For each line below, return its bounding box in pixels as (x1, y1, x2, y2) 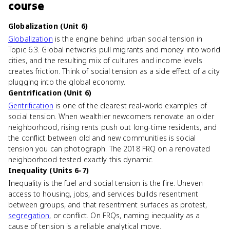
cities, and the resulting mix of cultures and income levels (8, 55, 202, 65)
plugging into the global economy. (8, 77, 126, 87)
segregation (8, 210, 50, 220)
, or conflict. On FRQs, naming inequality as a (49, 210, 200, 220)
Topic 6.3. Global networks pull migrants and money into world (8, 45, 221, 54)
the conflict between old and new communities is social (8, 133, 196, 143)
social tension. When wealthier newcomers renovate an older (8, 111, 215, 121)
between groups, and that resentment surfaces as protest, (8, 200, 207, 209)
